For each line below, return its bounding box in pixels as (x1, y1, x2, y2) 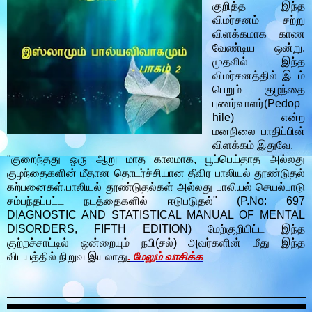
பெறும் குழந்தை (212, 84, 305, 96)
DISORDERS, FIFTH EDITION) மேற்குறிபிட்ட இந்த (7, 223, 305, 235)
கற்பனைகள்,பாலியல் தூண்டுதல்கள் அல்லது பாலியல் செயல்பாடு (7, 181, 305, 194)
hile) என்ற (212, 111, 305, 124)
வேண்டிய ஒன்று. (212, 42, 305, 54)
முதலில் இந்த (212, 56, 305, 68)
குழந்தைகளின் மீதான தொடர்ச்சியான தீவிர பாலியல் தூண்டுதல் (7, 167, 305, 180)
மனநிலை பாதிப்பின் (212, 125, 305, 138)
